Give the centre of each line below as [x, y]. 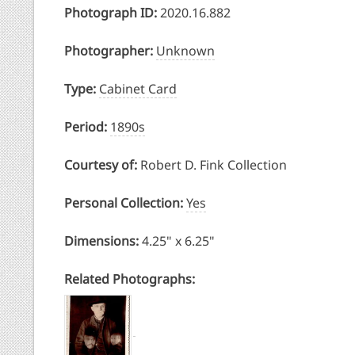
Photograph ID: [112, 13]
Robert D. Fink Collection [213, 165]
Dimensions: [103, 241]
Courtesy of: [102, 165]
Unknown [185, 51]
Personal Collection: [125, 203]
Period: [87, 127]
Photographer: [108, 51]
